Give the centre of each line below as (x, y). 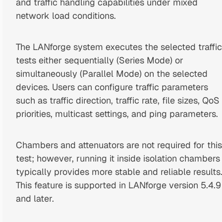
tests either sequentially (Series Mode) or (99, 60)
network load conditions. (66, 15)
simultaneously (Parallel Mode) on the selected (111, 73)
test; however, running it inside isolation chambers (118, 158)
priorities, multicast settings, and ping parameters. (117, 113)
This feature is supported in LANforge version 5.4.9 (118, 185)
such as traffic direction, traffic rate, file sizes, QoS (117, 100)
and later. (35, 198)
